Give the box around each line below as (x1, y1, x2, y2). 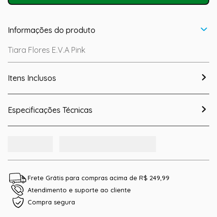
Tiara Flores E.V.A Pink (8, 45, 85, 55)
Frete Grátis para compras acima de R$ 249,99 (28, 174, 170, 182)
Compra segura (28, 198, 75, 206)
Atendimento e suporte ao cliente (28, 186, 131, 194)
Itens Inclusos (8, 73, 56, 83)
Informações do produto (8, 25, 95, 35)
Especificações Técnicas (8, 105, 93, 115)
